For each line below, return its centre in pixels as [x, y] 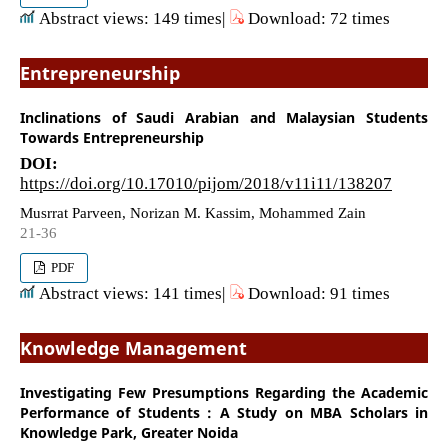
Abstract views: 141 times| [131, 292]
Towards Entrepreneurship [111, 137]
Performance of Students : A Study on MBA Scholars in [224, 412]
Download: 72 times [316, 17]
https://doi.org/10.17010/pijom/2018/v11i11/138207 [205, 182]
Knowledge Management [133, 347]
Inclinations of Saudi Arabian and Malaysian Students [224, 117]
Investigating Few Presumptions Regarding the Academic [224, 392]
